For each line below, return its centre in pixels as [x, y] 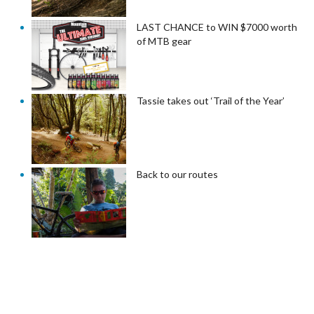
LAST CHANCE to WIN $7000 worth [217, 27]
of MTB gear [164, 41]
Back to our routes [177, 174]
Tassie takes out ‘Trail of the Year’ [211, 100]
